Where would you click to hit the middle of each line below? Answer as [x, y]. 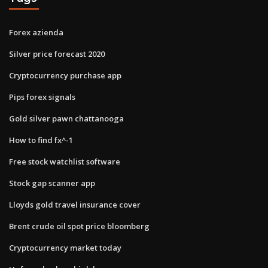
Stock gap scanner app [52, 183]
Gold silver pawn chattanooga [66, 118]
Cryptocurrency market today [65, 247]
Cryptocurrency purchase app [65, 75]
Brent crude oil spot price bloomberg [79, 226]
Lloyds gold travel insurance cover [75, 204]
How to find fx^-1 [41, 140]
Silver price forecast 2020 [57, 54]
